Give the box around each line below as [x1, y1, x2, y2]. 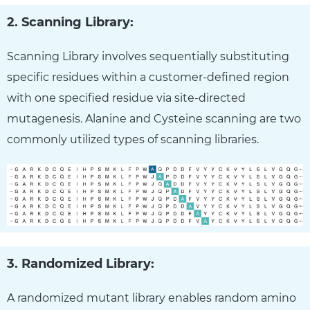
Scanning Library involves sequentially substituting [7, 49, 289, 63]
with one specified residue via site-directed [7, 91, 246, 104]
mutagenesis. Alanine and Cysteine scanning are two [7, 111, 301, 125]
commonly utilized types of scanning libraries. [7, 132, 259, 146]
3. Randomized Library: [7, 256, 154, 272]
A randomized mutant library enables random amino [7, 291, 296, 305]
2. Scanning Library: [7, 14, 134, 30]
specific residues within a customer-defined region [7, 70, 289, 84]
